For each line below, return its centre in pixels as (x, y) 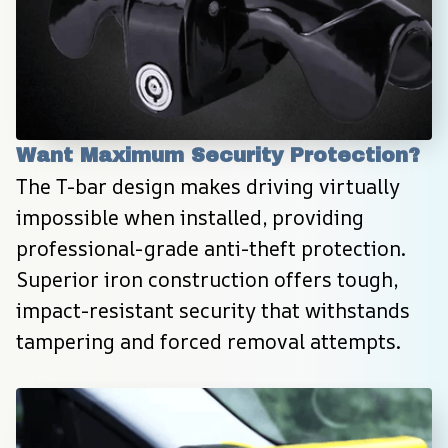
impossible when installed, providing (190, 217)
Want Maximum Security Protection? (218, 154)
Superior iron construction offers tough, (207, 279)
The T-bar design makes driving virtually (208, 186)
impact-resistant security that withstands (213, 310)
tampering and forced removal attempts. (208, 341)
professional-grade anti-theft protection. (211, 248)
